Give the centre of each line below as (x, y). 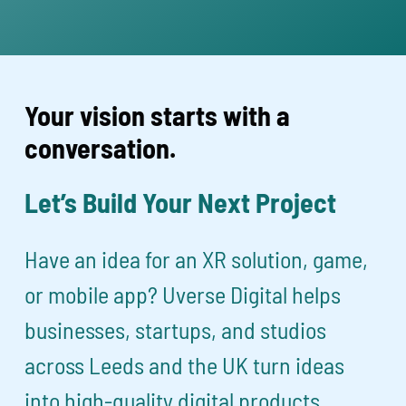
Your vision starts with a (158, 115)
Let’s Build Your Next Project (184, 202)
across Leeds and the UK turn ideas (185, 364)
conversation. (101, 147)
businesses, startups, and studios (176, 329)
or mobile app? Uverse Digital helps (183, 294)
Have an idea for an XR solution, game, (197, 258)
